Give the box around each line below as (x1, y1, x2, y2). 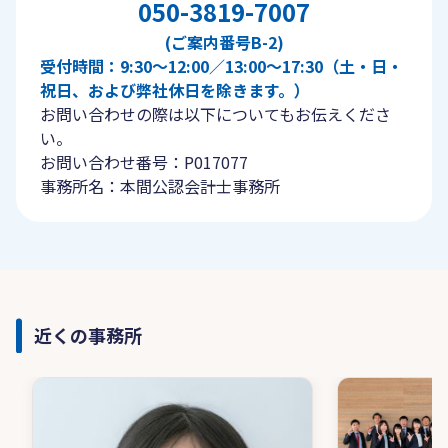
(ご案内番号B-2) (164, 30, 284, 54)
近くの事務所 (34, 322, 142, 348)
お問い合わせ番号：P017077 (40, 150, 248, 174)
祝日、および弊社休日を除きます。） (40, 78, 310, 102)
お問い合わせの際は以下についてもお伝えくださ (40, 102, 391, 126)
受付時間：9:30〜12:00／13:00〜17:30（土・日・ (40, 54, 403, 78)
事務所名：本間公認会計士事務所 (40, 174, 280, 198)
